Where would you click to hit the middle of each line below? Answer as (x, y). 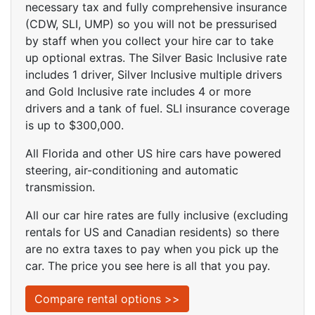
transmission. (60, 187)
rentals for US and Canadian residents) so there (152, 232)
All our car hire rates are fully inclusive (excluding (157, 215)
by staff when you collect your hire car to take (149, 41)
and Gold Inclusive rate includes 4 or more (138, 91)
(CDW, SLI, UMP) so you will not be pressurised (151, 24)
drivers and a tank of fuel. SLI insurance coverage (157, 108)
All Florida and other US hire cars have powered (153, 153)
